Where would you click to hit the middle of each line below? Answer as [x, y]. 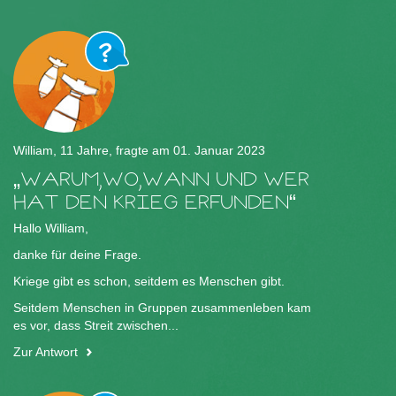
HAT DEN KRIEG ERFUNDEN [151, 202]
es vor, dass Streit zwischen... [96, 326]
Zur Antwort [46, 352]
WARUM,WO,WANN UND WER [165, 179]
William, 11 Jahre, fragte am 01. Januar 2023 [139, 151]
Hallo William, [51, 228]
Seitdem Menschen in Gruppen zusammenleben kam [162, 308]
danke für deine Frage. [77, 255]
